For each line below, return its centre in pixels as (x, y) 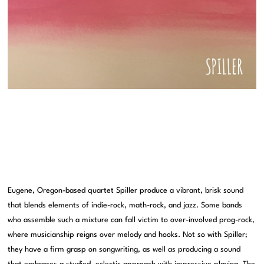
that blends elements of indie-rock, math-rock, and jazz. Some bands (125, 206)
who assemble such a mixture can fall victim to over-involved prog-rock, (131, 220)
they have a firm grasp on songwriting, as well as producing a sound (124, 250)
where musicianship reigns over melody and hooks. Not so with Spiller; (128, 235)
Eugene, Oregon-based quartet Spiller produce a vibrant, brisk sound (126, 191)
